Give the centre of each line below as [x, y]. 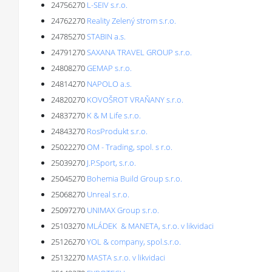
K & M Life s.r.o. [114, 115]
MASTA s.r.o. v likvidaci [126, 257]
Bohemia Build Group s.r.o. [134, 178]
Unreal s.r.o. [108, 194]
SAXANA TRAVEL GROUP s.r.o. [139, 52]
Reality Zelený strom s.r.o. [131, 21]
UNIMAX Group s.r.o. [123, 210]
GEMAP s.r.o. [109, 68]
